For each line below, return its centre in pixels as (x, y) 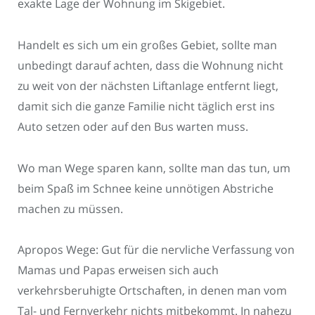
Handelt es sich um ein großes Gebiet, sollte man (147, 45)
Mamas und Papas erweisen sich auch (118, 270)
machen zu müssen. (70, 208)
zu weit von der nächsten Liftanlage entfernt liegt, (148, 85)
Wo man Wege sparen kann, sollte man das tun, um (154, 168)
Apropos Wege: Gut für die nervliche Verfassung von (156, 250)
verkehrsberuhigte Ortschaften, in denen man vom (152, 291)
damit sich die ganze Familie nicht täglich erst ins (146, 106)
